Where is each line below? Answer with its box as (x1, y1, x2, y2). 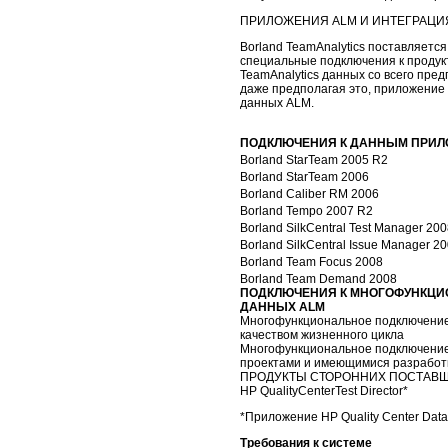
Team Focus (286, 254, 352, 269)
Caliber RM (286, 186, 348, 201)
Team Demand (286, 271, 366, 286)
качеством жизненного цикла (240, 327, 404, 342)
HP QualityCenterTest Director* (240, 383, 408, 398)
